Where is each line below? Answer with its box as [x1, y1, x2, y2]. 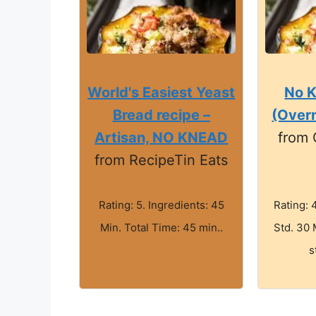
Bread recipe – [112, 106, 210, 123]
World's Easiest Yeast [87, 83, 236, 101]
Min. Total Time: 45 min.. [99, 220, 223, 234]
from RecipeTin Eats [95, 151, 229, 169]
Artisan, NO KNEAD [95, 128, 229, 146]
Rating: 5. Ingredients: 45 [98, 197, 224, 212]
